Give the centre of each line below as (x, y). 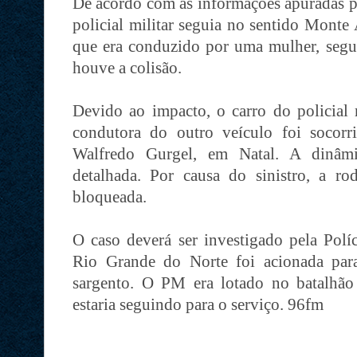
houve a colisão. (127, 68)
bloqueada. (110, 197)
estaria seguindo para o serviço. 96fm (198, 304)
